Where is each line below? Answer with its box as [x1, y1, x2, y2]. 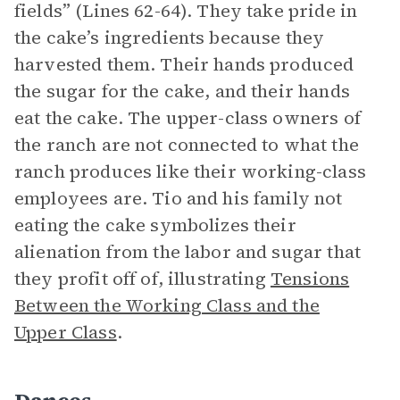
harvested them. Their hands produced [14, 52, 354, 77]
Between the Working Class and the [14, 293, 320, 318]
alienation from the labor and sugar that [14, 239, 361, 264]
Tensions [270, 266, 350, 291]
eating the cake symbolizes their [14, 212, 296, 237]
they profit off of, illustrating [14, 266, 271, 291]
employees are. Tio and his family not [14, 186, 343, 211]
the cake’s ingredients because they [14, 25, 325, 50]
